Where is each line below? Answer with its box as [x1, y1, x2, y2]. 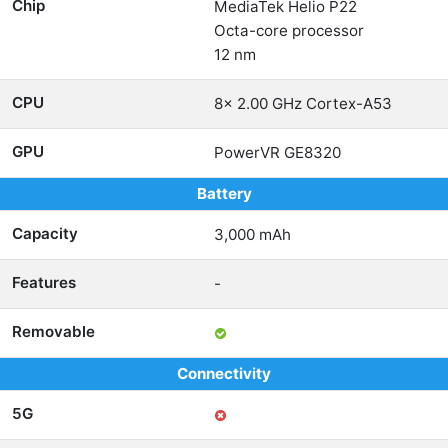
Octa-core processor [214, 21, 364, 40]
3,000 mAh [214, 225, 291, 244]
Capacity [12, 224, 78, 243]
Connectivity [177, 364, 271, 383]
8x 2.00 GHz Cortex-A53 [214, 94, 392, 113]
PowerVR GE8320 [214, 143, 341, 162]
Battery [196, 184, 252, 203]
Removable [12, 322, 95, 341]
